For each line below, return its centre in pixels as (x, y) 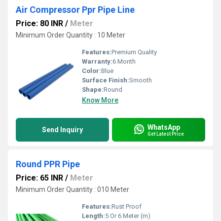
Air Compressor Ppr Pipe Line (75, 10)
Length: (93, 216)
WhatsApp (164, 127)
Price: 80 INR (39, 23)
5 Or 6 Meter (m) (128, 216)
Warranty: (97, 61)
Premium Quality (134, 52)
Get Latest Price (166, 134)
